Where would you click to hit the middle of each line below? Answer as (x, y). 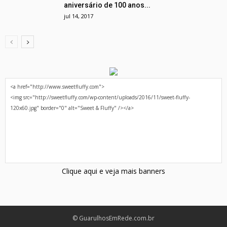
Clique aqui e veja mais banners (113, 171)
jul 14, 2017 (79, 16)
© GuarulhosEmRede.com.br (113, 218)
